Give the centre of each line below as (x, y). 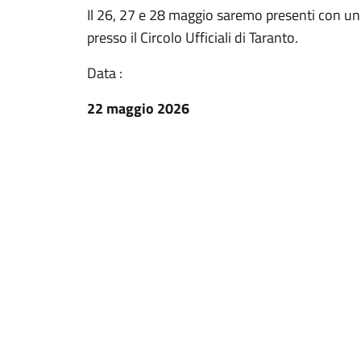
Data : (105, 73)
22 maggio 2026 (138, 108)
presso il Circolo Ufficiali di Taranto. (193, 37)
